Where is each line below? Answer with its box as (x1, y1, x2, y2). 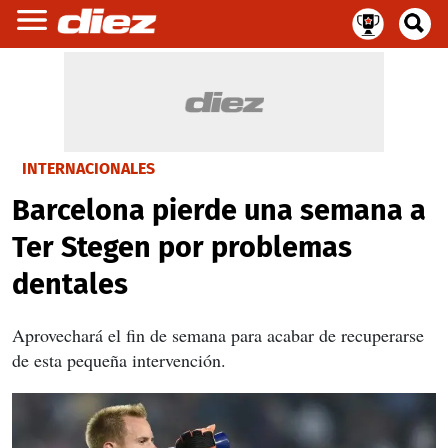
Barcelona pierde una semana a (12, 193, 426, 228)
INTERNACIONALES (22, 159, 155, 178)
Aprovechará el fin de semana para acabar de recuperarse (12, 323, 424, 347)
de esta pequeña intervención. (12, 348, 226, 372)
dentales (12, 267, 128, 302)
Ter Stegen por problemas (12, 230, 352, 265)
